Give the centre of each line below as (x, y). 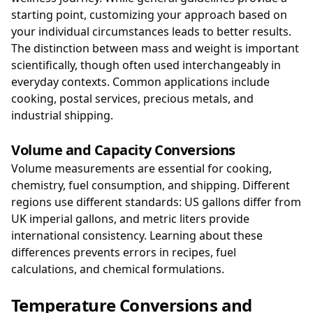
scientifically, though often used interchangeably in (146, 65)
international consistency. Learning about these (137, 235)
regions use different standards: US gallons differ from (156, 202)
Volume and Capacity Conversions (123, 150)
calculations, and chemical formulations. (118, 269)
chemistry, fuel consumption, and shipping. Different (151, 185)
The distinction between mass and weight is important (155, 48)
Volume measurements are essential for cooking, (141, 168)
